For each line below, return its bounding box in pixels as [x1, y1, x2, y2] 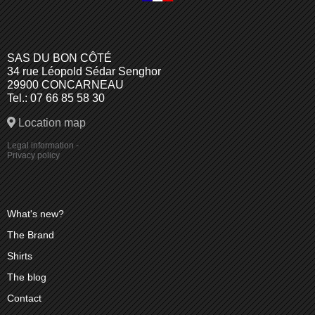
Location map [15, 116, 86, 129]
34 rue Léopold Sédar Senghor [7, 65, 161, 77]
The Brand [7, 229, 54, 240]
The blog [7, 271, 46, 283]
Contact [7, 292, 41, 304]
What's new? [7, 207, 64, 219]
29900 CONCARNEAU [7, 78, 124, 91]
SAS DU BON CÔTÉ [7, 51, 112, 64]
